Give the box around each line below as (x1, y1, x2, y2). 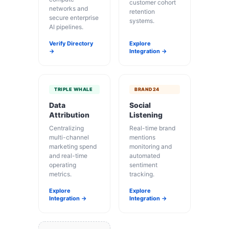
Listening (129, 110, 163, 119)
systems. (129, 16, 154, 25)
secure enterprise (49, 13, 99, 21)
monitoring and (129, 142, 172, 150)
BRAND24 (134, 86, 159, 92)
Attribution (49, 110, 89, 119)
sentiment (129, 161, 157, 169)
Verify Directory (49, 39, 93, 47)
